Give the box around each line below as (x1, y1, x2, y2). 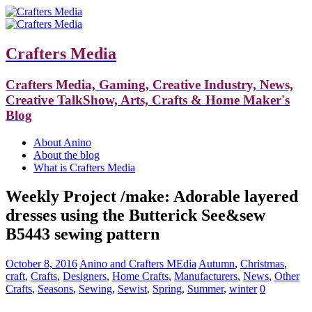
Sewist (118, 283, 147, 295)
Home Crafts (112, 270, 169, 283)
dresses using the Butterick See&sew (6, 206, 265, 225)
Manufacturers (174, 270, 237, 283)
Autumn (198, 258, 235, 270)
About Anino (33, 136, 91, 148)
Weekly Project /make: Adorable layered (6, 187, 298, 206)
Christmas (240, 258, 284, 270)
